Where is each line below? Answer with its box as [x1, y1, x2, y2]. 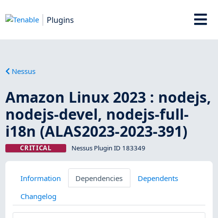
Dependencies [75, 173, 123, 183]
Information [20, 173, 61, 183]
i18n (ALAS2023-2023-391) [5, 121, 188, 141]
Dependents [137, 173, 178, 183]
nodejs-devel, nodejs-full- [5, 104, 189, 124]
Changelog [20, 191, 56, 201]
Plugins [47, 14, 74, 25]
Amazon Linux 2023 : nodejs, [5, 87, 212, 107]
